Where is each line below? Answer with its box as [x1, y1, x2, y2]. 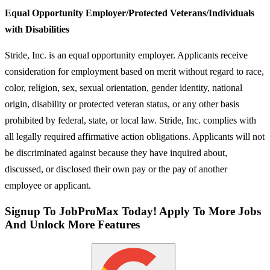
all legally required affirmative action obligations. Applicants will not [5, 131, 265, 142]
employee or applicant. [5, 180, 91, 191]
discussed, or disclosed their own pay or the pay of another [5, 164, 227, 175]
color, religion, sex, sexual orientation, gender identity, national [5, 83, 242, 93]
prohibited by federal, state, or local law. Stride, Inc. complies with [5, 115, 256, 126]
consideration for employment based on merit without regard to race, [5, 66, 264, 77]
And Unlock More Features [5, 218, 140, 231]
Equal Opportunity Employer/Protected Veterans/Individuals [5, 8, 254, 19]
